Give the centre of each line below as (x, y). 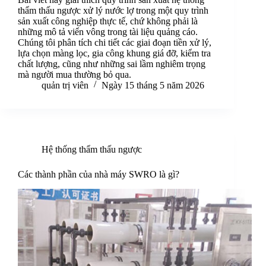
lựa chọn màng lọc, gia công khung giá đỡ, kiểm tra (114, 53)
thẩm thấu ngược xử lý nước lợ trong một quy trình (113, 11)
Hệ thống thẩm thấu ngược (92, 150)
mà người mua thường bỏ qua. (75, 75)
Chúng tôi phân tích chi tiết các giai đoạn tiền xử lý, (115, 43)
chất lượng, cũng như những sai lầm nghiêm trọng (112, 64)
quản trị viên (65, 85)
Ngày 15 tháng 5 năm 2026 (153, 85)
